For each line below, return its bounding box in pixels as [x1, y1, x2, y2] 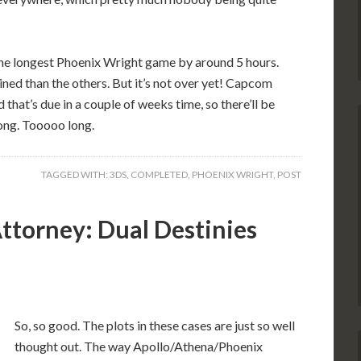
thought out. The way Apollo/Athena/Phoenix [15, 338, 263, 354]
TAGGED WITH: [41, 168, 110, 180]
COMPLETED [131, 168, 188, 180]
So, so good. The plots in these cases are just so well [15, 317, 295, 333]
